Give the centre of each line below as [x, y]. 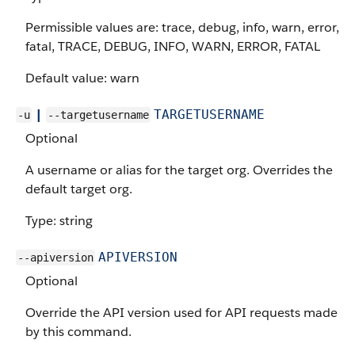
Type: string [59, 221]
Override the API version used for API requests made [181, 313]
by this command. [78, 332]
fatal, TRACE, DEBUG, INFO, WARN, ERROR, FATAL [173, 46]
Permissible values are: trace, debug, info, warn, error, [182, 27]
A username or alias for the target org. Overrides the [179, 170]
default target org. [79, 189]
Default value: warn [82, 78]
